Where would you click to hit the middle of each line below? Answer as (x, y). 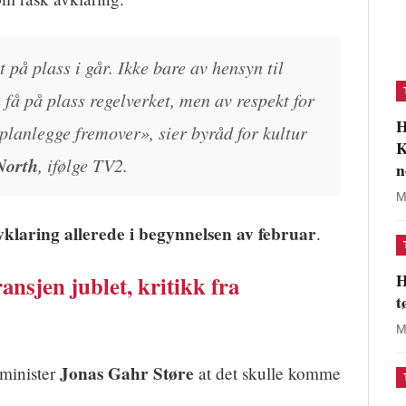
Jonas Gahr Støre (127, 374)
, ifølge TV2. (83, 165)
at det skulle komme (267, 373)
